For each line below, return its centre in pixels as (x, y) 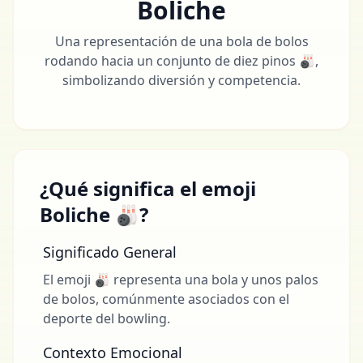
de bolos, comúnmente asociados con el (166, 299)
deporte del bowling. (107, 318)
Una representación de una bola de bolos (181, 41)
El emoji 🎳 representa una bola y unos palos (181, 280)
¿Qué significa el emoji (148, 188)
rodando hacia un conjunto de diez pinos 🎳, (181, 61)
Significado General (110, 252)
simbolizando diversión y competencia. (181, 80)
